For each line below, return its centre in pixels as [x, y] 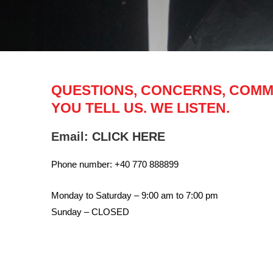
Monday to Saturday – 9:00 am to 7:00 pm [134, 196]
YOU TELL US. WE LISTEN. [140, 108]
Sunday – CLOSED [90, 212]
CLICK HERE [128, 137]
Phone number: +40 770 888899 [115, 165]
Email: [71, 137]
